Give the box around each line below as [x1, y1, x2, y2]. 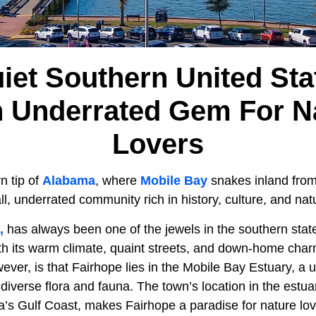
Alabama [42, 174, 95, 188]
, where [95, 174, 140, 188]
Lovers [112, 128, 204, 159]
